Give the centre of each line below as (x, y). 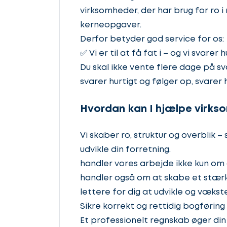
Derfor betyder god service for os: (152, 39)
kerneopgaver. (111, 25)
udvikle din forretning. (125, 150)
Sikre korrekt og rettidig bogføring (153, 207)
